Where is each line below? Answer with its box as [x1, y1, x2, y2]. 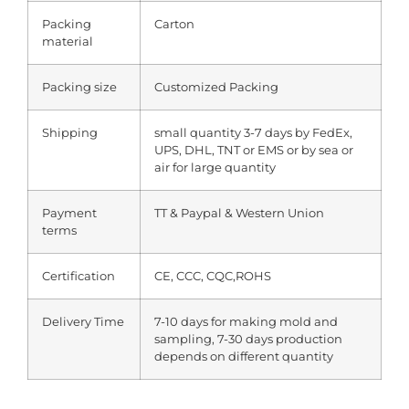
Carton [154, 16, 194, 31]
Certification [42, 267, 115, 283]
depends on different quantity [154, 348, 333, 363]
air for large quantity [154, 159, 276, 174]
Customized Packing [154, 79, 278, 94]
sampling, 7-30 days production [154, 330, 342, 346]
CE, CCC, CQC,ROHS [154, 267, 271, 283]
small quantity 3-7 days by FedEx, [154, 124, 352, 140]
